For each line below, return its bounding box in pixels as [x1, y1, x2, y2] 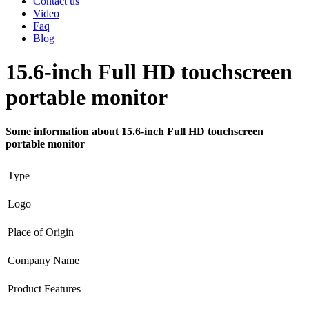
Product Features [8, 282, 81, 295]
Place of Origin [8, 226, 74, 238]
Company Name [8, 254, 79, 266]
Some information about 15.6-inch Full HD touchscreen [6, 125, 263, 137]
